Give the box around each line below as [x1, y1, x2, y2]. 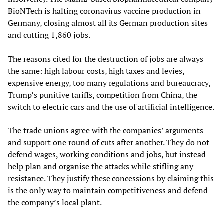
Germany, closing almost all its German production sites [8, 17, 208, 28]
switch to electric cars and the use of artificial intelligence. [8, 101, 214, 112]
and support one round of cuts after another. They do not [8, 136, 209, 148]
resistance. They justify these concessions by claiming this [8, 172, 214, 184]
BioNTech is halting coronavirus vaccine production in [8, 5, 201, 16]
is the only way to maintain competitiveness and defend [8, 184, 208, 196]
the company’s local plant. [8, 196, 102, 208]
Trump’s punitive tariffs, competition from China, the [8, 89, 197, 100]
